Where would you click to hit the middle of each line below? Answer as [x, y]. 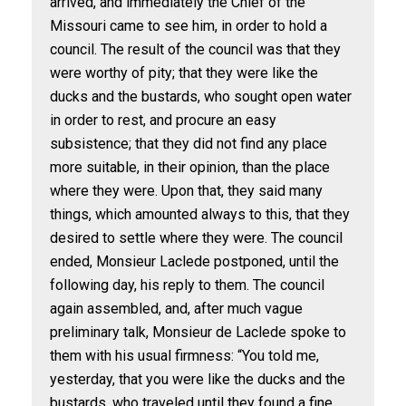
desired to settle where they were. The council [196, 238]
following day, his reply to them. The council [187, 285]
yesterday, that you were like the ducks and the [198, 379]
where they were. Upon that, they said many [186, 191]
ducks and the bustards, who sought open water [201, 97]
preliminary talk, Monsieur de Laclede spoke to [198, 332]
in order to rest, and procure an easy [163, 120]
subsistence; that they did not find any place [188, 144]
